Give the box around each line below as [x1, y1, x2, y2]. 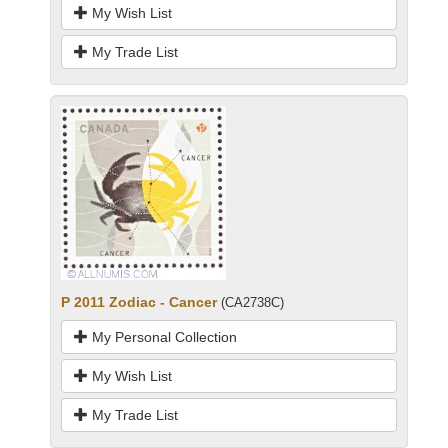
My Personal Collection [88, 328, 237, 345]
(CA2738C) [221, 294, 284, 310]
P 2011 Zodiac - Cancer [61, 293, 217, 310]
